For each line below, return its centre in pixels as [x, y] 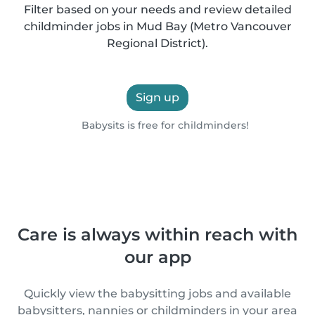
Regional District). [157, 43]
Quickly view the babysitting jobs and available [157, 294]
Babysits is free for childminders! [163, 125]
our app [157, 257]
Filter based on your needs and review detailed [157, 9]
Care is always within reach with [157, 234]
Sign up [157, 97]
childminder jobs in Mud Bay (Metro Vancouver [157, 26]
